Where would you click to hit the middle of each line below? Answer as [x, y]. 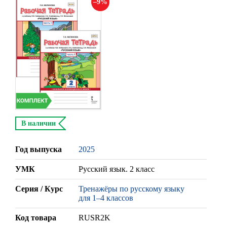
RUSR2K [94, 218]
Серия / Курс [39, 189]
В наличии [39, 123]
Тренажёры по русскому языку [131, 189]
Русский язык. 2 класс [117, 169]
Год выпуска [39, 149]
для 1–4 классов [106, 198]
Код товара [36, 218]
